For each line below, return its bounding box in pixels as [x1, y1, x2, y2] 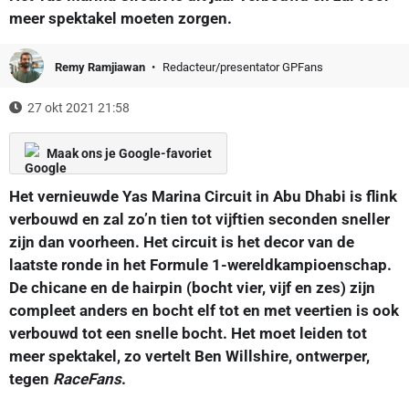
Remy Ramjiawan [55, 59, 148, 74]
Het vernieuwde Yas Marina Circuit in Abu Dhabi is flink [9, 186, 397, 205]
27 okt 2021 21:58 [27, 100, 130, 115]
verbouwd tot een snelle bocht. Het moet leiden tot [9, 323, 367, 342]
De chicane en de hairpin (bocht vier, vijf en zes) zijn [9, 278, 375, 297]
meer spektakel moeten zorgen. [9, 8, 232, 27]
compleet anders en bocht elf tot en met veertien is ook [9, 300, 399, 320]
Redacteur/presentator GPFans [163, 59, 323, 74]
